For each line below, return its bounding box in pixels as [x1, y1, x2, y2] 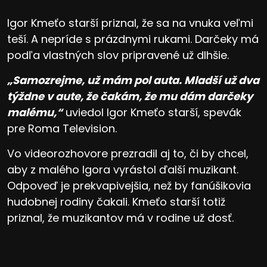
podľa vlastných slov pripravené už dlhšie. [7, 47, 229, 63]
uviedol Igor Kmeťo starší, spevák [63, 104, 241, 120]
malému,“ [7, 104, 63, 120]
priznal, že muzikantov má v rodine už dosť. [7, 210, 234, 225]
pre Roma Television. [7, 120, 117, 136]
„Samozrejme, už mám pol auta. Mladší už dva [7, 72, 259, 88]
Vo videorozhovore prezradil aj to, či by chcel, [7, 145, 249, 161]
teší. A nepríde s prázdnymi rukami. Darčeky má [7, 31, 259, 46]
